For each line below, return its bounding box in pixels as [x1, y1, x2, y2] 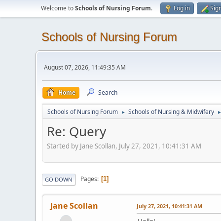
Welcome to [41, 4, 75, 12]
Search [98, 88, 117, 97]
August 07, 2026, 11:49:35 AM [44, 63, 126, 72]
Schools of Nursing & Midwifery [128, 108, 214, 116]
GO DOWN [45, 175, 73, 183]
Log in [174, 4, 190, 12]
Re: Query [47, 122, 106, 140]
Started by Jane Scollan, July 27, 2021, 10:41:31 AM [47, 141, 201, 150]
